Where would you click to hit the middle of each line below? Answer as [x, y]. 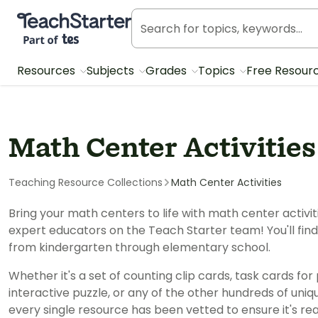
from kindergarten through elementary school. [139, 247]
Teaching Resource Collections [86, 182]
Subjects [112, 71]
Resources [48, 71]
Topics [218, 71]
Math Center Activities [226, 182]
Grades [168, 71]
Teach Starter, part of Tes [88, 19]
